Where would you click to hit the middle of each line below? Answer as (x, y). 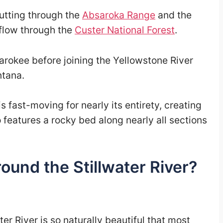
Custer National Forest (125, 30)
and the (173, 15)
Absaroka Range (119, 15)
